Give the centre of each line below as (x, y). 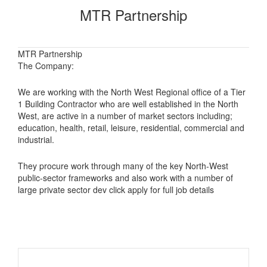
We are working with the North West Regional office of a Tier (132, 91)
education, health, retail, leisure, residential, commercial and (131, 127)
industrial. (36, 139)
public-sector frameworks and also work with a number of (125, 177)
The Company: (46, 66)
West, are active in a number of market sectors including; (125, 115)
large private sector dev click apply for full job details (116, 189)
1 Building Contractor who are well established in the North (128, 103)
